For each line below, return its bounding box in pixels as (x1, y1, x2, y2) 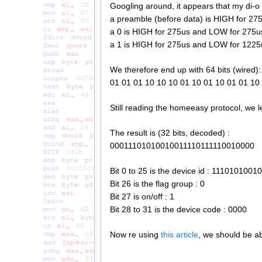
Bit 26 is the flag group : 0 (110, 178, 205, 188)
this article (161, 229, 198, 239)
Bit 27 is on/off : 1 (110, 191, 174, 201)
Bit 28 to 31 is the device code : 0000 (110, 204, 247, 214)
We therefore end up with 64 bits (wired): (110, 65, 261, 75)
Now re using (110, 229, 161, 239)
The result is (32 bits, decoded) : (110, 127, 230, 137)
